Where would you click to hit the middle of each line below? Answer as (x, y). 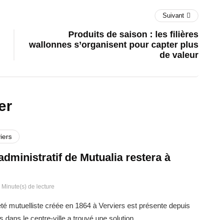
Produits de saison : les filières (133, 34)
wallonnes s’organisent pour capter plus (114, 45)
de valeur (179, 55)
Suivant (173, 15)
